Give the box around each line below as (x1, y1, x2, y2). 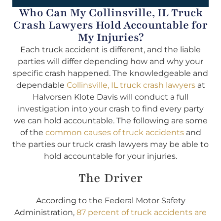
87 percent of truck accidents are (76, 208, 207, 218)
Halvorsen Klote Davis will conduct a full (33, 92, 188, 102)
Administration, (14, 208, 76, 218)
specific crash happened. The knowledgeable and (13, 68, 208, 78)
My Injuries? (77, 30, 144, 45)
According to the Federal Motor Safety (36, 196, 185, 206)
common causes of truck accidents (45, 127, 184, 137)
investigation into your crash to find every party (17, 104, 204, 113)
